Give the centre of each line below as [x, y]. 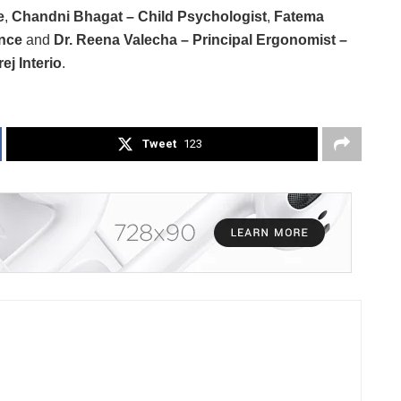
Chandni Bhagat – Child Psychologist [139, 16]
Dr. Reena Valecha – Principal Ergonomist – [200, 39]
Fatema [299, 16]
